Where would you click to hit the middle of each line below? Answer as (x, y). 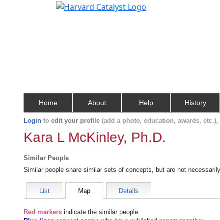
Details (129, 191)
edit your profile (75, 121)
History (195, 103)
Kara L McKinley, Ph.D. (95, 137)
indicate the (80, 212)
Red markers (43, 212)
